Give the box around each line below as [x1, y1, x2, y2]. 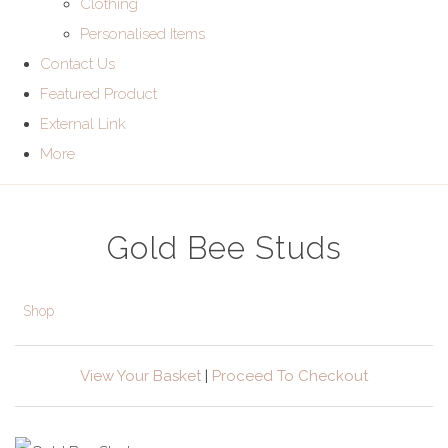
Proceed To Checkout [212, 367, 368, 385]
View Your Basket [80, 367, 201, 385]
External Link [40, 115, 126, 133]
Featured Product [40, 85, 157, 103]
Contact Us [40, 55, 115, 73]
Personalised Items [80, 25, 205, 43]
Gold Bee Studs [106, 230, 342, 266]
